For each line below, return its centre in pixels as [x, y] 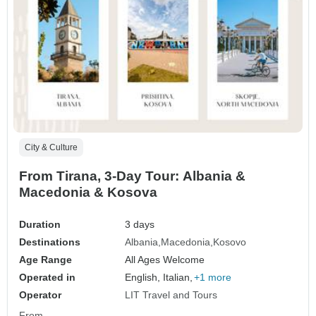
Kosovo [230, 242]
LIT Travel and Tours [171, 294]
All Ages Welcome [165, 259]
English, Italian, [159, 277]
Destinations [50, 242]
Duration [40, 224]
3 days [140, 224]
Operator [40, 294]
